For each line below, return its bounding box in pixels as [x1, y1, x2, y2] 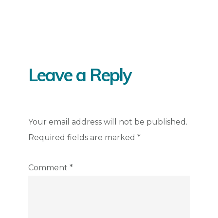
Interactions [28, 32, 112, 51]
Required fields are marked [28, 133, 138, 143]
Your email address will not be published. [28, 117, 188, 127]
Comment [28, 163, 70, 173]
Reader [28, 15, 78, 34]
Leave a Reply [28, 64, 132, 86]
